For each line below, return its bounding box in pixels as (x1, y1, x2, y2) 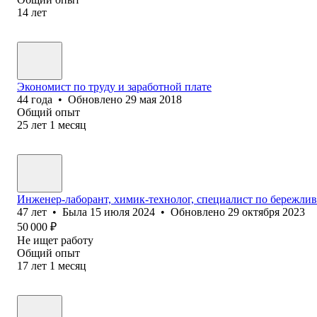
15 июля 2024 (90, 205, 155, 218)
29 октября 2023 (228, 205, 305, 218)
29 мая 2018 (125, 93, 182, 105)
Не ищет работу (17, 234, 93, 246)
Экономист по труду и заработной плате (17, 80, 212, 93)
